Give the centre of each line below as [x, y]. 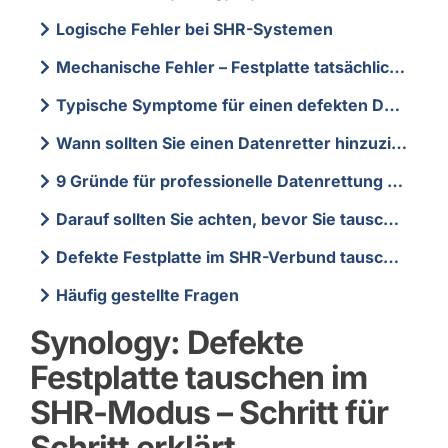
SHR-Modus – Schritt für [208, 412]
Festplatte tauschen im [198, 377]
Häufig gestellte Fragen [148, 294]
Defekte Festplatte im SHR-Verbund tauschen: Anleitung [220, 256]
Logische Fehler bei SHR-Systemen [195, 28]
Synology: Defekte [166, 342]
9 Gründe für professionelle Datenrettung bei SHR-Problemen [222, 180]
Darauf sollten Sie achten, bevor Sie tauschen [220, 218]
